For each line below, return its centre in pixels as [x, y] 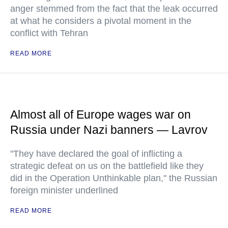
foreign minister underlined [64, 190]
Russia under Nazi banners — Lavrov [109, 130]
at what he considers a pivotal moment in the [101, 21]
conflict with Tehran [49, 33]
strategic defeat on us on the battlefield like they [107, 166]
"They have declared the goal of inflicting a [96, 154]
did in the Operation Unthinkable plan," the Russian [114, 178]
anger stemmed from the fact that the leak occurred [114, 9]
